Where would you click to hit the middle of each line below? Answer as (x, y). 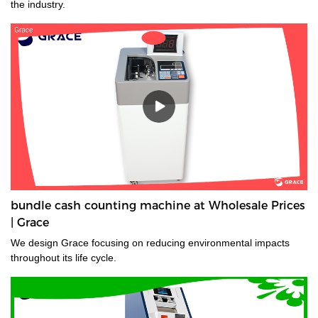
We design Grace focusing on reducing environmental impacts (51, 242)
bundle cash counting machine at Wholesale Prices (158, 205)
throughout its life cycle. (64, 257)
